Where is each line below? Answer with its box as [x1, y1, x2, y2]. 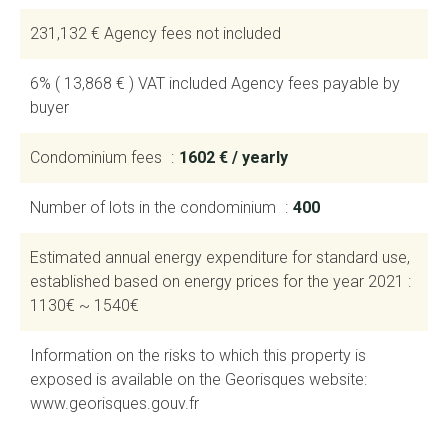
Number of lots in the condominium [30, 198, 280, 218]
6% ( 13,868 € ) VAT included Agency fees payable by [30, 74, 400, 94]
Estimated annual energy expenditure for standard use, [30, 248, 410, 268]
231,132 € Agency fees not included [30, 24, 281, 44]
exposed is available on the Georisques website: [30, 370, 367, 390]
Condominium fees [30, 148, 166, 168]
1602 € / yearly [179, 148, 288, 168]
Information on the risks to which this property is [30, 346, 366, 366]
